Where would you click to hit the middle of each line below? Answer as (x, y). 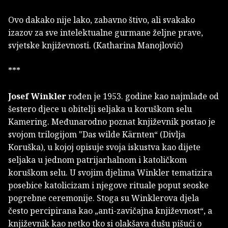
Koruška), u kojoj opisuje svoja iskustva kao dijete (104, 147)
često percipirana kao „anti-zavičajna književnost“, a (110, 211)
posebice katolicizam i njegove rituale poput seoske (108, 186)
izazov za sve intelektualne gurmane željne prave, (106, 33)
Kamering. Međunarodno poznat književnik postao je (112, 122)
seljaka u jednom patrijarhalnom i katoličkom (97, 160)
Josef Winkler (37, 96)
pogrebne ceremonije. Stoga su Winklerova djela (104, 198)
